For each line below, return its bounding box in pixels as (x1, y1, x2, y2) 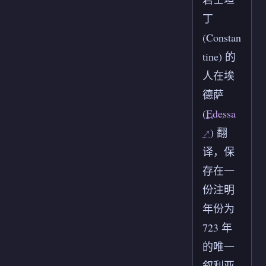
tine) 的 (202, 49, 236, 64)
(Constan (202, 30, 241, 45)
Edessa (206, 106, 236, 121)
